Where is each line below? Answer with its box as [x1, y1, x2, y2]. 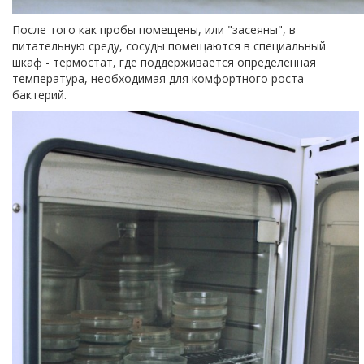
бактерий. [12, 86, 70, 102]
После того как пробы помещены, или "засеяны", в [12, 21, 296, 37]
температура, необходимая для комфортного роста [12, 70, 304, 86]
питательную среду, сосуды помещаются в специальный [12, 37, 326, 54]
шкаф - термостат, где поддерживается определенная [12, 54, 316, 70]
